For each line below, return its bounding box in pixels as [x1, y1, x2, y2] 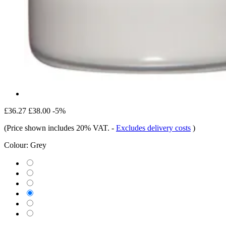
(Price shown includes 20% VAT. [4, 123, 111, 132]
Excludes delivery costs [116, 123, 191, 132]
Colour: [4, 140, 28, 149]
